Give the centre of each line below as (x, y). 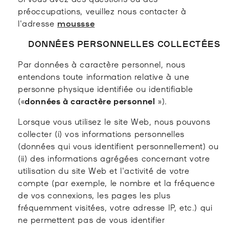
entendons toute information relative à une (104, 76)
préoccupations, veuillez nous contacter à (102, 10)
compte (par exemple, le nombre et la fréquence (117, 182)
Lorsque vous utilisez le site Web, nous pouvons (114, 121)
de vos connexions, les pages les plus (94, 194)
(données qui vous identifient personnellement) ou (118, 145)
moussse (76, 23)
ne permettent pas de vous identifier (91, 219)
